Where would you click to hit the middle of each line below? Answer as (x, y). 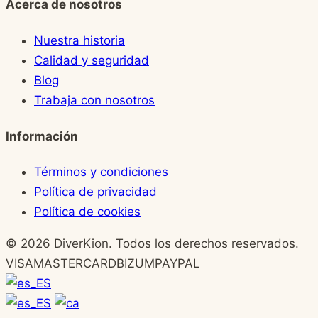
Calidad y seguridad (92, 60)
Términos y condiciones (101, 172)
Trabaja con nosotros (94, 100)
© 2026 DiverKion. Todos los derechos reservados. (152, 244)
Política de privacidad (95, 192)
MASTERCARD (75, 264)
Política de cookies (87, 212)
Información (42, 136)
